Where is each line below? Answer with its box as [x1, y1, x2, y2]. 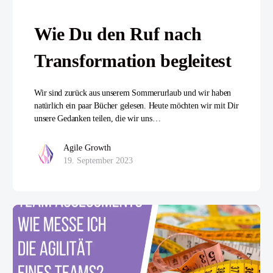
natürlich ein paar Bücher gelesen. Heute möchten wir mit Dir [34, 101, 239, 111]
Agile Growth [63, 143, 111, 153]
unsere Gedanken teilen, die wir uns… [34, 114, 161, 124]
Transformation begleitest [34, 51, 232, 71]
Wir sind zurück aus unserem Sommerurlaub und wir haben [34, 88, 232, 98]
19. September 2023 [63, 156, 133, 166]
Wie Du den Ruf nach [34, 24, 202, 44]
